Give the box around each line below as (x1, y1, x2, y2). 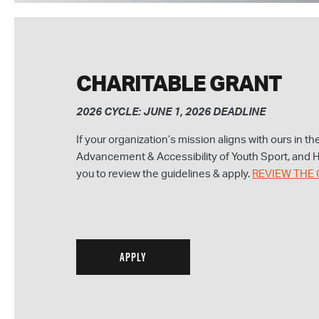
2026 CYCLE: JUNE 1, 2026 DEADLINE (76, 106, 266, 117)
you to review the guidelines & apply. (76, 168, 252, 179)
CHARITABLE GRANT (76, 73, 282, 95)
